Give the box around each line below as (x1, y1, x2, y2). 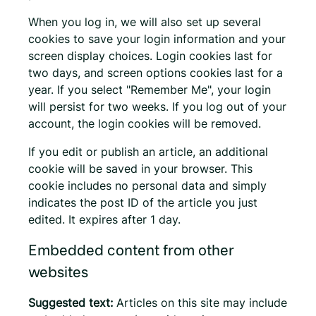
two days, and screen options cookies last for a (28, 65, 283, 80)
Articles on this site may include (116, 295, 287, 310)
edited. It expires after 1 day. (28, 212, 181, 226)
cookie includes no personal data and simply (28, 178, 267, 193)
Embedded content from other (28, 240, 234, 259)
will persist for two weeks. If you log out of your (28, 99, 286, 114)
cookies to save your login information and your (28, 31, 286, 46)
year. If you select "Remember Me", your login (28, 82, 271, 97)
